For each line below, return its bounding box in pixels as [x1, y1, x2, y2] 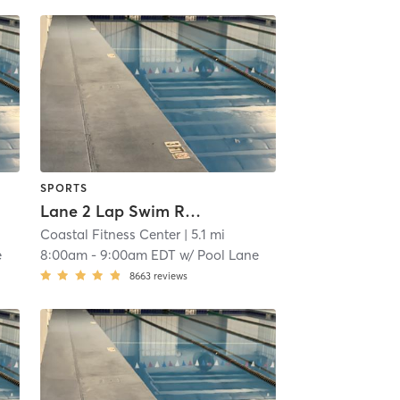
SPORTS [39, 180, 87, 195]
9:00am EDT [99, 246, 176, 264]
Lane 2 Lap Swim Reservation [184, 201, 201, 222]
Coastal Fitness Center [39, 226, 180, 244]
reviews [153, 270, 187, 283]
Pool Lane [196, 246, 259, 264]
